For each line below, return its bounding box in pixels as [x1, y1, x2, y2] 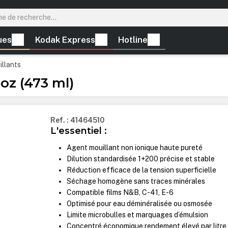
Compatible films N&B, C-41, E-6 [67, 188, 174, 197]
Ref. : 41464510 [50, 116, 105, 125]
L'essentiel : [50, 125, 107, 136]
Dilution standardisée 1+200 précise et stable [67, 155, 215, 163]
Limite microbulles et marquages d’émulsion [67, 211, 209, 219]
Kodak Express [35, 35, 95, 45]
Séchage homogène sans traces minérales [67, 177, 206, 186]
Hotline [118, 35, 148, 45]
